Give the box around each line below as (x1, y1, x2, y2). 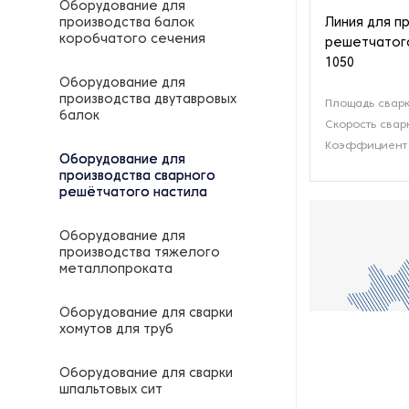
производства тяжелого (59, 247, 220, 259)
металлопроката (59, 264, 173, 276)
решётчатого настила (59, 187, 207, 199)
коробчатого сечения (59, 34, 205, 46)
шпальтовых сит (59, 384, 163, 396)
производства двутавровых (59, 94, 236, 106)
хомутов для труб (59, 324, 173, 336)
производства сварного (59, 171, 215, 183)
